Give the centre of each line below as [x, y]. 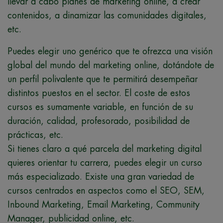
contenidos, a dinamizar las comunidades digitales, [107, 15]
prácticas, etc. [35, 135]
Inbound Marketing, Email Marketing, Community [104, 204]
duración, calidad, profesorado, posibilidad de [99, 121]
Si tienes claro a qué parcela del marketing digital [105, 149]
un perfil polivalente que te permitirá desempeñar [103, 79]
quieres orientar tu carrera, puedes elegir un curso [105, 163]
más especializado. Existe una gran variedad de [101, 176]
